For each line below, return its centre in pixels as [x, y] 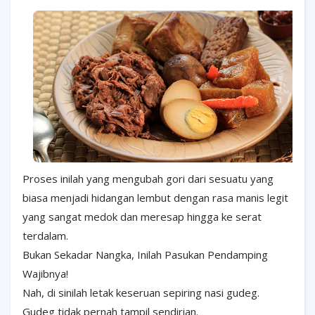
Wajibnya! [45, 273]
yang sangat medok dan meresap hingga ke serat [142, 216]
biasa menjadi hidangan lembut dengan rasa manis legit [155, 197]
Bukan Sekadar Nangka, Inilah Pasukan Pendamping [145, 254]
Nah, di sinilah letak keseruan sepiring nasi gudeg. [141, 292]
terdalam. [45, 235]
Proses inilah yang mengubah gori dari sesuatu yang [148, 178]
